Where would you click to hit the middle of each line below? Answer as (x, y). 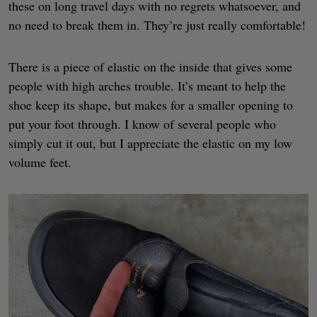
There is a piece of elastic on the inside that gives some (150, 66)
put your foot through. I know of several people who (142, 123)
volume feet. (40, 162)
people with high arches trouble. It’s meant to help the (147, 85)
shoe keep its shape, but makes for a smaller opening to (151, 104)
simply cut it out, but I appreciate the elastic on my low (150, 143)
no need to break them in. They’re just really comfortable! (157, 25)
